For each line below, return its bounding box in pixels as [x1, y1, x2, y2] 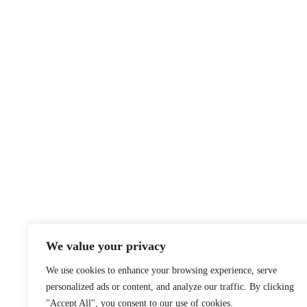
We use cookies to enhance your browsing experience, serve [46, 265, 277, 275]
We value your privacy [46, 239, 166, 253]
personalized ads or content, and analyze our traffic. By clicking [46, 282, 294, 292]
